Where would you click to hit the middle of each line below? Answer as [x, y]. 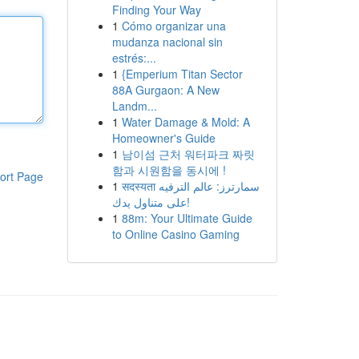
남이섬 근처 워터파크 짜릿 [188, 154]
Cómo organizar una [173, 26]
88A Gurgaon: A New [165, 90]
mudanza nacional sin [167, 42]
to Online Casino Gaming [175, 234]
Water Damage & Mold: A [186, 122]
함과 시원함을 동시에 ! [169, 170]
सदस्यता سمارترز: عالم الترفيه [140, 186]
